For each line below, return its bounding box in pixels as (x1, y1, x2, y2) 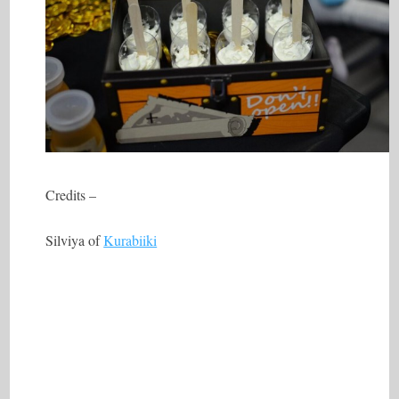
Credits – (45, 185, 97, 205)
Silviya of (45, 231, 104, 250)
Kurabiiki (103, 231, 158, 250)
